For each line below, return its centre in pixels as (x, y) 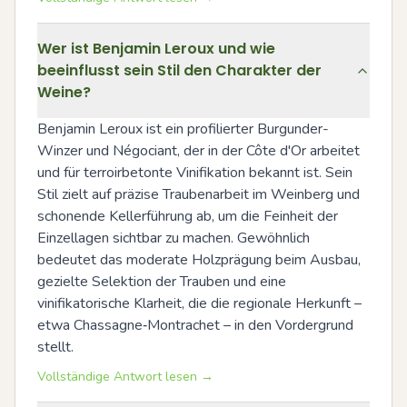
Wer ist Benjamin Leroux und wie (156, 48)
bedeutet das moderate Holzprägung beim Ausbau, (199, 259)
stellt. (55, 347)
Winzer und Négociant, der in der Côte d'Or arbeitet (199, 150)
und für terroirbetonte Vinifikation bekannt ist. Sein (195, 172)
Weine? (64, 92)
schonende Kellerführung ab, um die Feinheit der (188, 216)
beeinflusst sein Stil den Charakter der (179, 70)
